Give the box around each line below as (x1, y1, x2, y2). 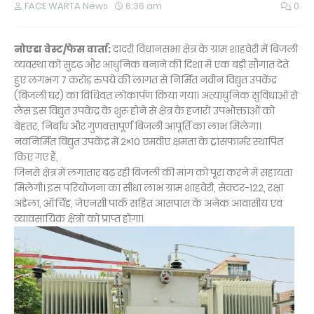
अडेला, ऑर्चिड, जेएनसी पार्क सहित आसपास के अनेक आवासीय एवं (14, 196, 282, 210)
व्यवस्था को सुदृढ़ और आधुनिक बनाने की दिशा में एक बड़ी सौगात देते (14, 57, 289, 71)
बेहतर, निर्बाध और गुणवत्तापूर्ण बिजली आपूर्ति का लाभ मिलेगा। (14, 119, 261, 133)
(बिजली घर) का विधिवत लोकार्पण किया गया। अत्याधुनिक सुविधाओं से (14, 88, 298, 102)
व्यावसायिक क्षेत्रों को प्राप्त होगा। (14, 212, 144, 226)
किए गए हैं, (14, 150, 58, 164)
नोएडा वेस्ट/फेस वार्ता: (14, 42, 113, 56)
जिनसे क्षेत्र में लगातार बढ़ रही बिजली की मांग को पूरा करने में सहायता (14, 165, 292, 179)
